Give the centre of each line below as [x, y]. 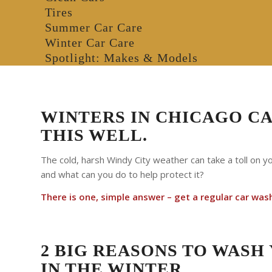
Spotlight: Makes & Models [121, 58]
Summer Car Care [94, 27]
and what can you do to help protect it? [122, 174]
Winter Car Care [90, 42]
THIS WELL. [94, 135]
